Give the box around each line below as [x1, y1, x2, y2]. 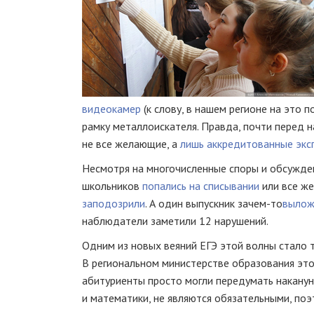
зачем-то [238, 196, 282, 210]
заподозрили [82, 196, 145, 210]
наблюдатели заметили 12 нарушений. [82, 214, 268, 228]
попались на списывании [142, 179, 259, 193]
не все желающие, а [82, 137, 180, 151]
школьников [82, 179, 142, 193]
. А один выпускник [145, 196, 238, 210]
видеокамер [82, 102, 141, 116]
